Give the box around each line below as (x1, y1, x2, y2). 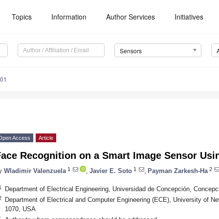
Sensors (119, 46, 142, 55)
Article (39, 135, 53, 141)
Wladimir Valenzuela (4, 167, 66, 175)
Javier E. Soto (89, 167, 132, 175)
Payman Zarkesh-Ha (148, 167, 208, 175)
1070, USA (4, 205, 36, 213)
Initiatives (175, 12, 204, 22)
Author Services (106, 12, 155, 22)
